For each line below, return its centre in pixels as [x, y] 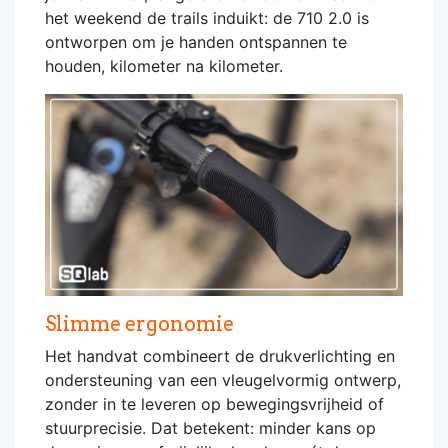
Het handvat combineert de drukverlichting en [220, 355]
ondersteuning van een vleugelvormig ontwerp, [223, 379]
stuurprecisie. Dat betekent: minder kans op [210, 427]
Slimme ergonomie [139, 323]
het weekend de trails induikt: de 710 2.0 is [207, 18]
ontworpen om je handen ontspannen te [196, 42]
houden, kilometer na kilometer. [164, 66]
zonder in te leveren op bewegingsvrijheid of [214, 403]
